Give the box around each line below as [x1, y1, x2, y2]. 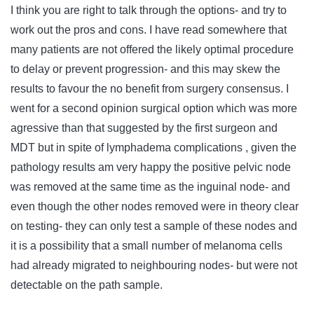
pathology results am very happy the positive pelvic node [11, 161, 291, 174]
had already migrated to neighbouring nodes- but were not [11, 259, 297, 272]
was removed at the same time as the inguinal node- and [11, 181, 290, 193]
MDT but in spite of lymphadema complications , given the [11, 142, 296, 154]
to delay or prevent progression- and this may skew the [11, 63, 280, 76]
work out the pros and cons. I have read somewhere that [11, 24, 287, 36]
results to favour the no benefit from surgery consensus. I [11, 83, 289, 95]
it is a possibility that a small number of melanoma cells [11, 240, 282, 252]
